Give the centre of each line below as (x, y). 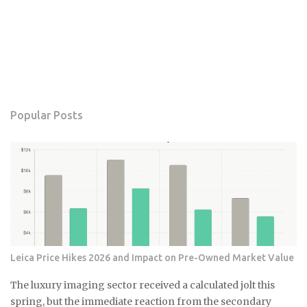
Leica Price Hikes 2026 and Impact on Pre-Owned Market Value (152, 257)
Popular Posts (47, 115)
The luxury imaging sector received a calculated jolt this (143, 285)
